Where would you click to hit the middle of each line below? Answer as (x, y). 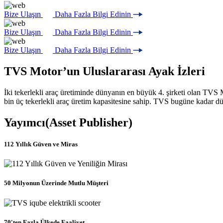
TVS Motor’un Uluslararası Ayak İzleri (105, 71)
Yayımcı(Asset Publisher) (68, 122)
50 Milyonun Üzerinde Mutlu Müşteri (56, 183)
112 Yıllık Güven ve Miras (41, 144)
